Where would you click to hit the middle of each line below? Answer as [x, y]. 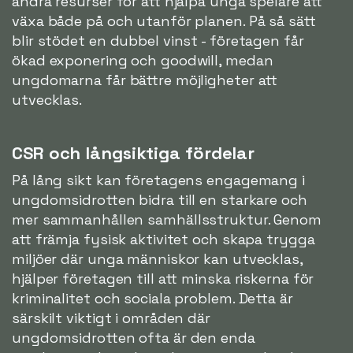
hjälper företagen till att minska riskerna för [163, 278]
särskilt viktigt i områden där [111, 318]
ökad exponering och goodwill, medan [143, 60]
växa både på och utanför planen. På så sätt [164, 20]
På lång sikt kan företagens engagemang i [158, 180]
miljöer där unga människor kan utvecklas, [157, 258]
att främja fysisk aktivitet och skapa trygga [163, 239]
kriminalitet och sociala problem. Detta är [152, 298]
